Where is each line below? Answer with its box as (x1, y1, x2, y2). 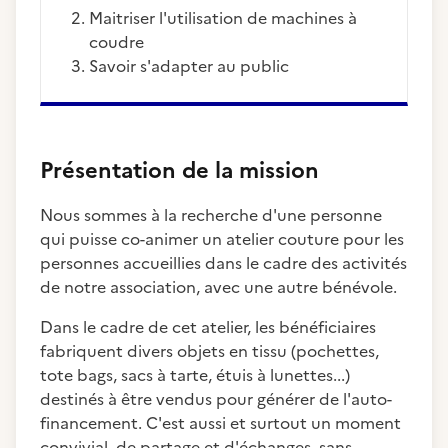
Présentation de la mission (40, 154, 319, 187)
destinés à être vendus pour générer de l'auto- (40, 387, 392, 411)
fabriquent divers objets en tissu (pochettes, (40, 339, 379, 363)
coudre (89, 30, 144, 54)
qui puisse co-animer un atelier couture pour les (40, 227, 404, 251)
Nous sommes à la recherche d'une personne (40, 203, 382, 227)
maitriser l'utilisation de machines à (89, 6, 103, 30)
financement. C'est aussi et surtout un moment (40, 411, 401, 435)
